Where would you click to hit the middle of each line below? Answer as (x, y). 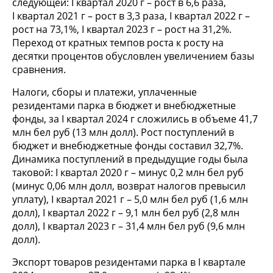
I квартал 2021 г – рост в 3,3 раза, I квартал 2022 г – (131, 16)
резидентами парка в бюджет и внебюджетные (124, 106)
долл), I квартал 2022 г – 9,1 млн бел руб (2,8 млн (126, 213)
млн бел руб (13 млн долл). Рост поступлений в (123, 133)
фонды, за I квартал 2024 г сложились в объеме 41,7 (135, 119)
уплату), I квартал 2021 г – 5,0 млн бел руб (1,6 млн (130, 200)
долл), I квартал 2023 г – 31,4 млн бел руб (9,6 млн (129, 226)
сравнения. (39, 70)
